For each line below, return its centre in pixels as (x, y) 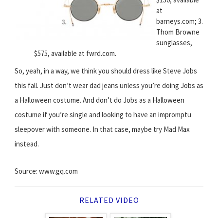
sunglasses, (174, 43)
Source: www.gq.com (46, 171)
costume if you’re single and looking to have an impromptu (103, 115)
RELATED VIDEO (109, 200)
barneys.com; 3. (180, 21)
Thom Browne (178, 32)
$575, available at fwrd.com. (75, 54)
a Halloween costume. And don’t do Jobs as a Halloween (100, 100)
